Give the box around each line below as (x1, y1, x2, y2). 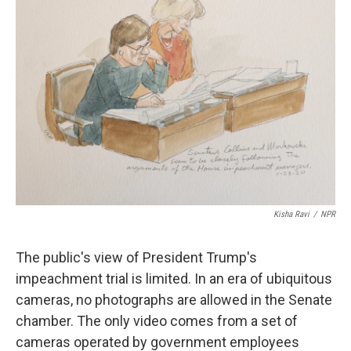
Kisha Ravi (273, 209, 309, 219)
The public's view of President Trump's (16, 249, 257, 266)
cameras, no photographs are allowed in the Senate (16, 291, 332, 308)
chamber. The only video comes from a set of (16, 313, 298, 329)
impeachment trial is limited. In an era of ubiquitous (16, 270, 332, 287)
